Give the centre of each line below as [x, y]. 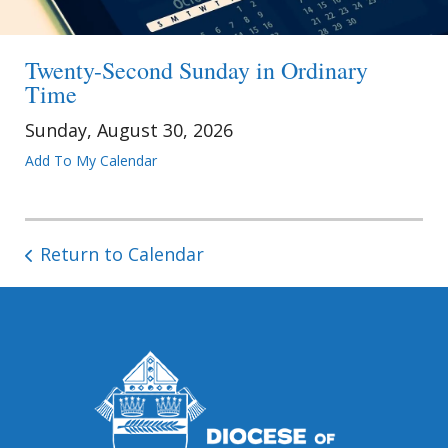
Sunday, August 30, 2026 [129, 130]
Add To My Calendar [91, 161]
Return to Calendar [122, 254]
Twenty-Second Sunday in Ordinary [196, 70]
